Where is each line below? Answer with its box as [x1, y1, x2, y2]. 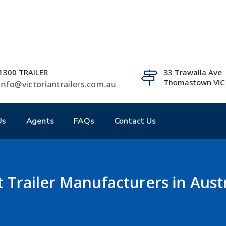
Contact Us [114, 116, 156, 127]
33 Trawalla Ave [163, 67, 222, 77]
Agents [26, 116, 54, 127]
